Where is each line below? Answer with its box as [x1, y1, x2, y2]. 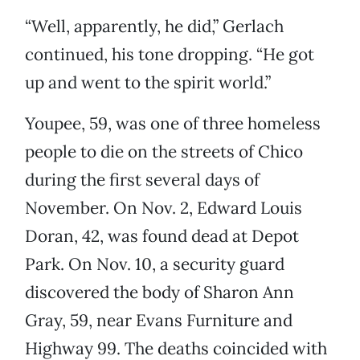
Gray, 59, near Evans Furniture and [25, 309, 292, 332]
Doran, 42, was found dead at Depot [25, 225, 299, 247]
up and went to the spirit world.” [25, 72, 271, 94]
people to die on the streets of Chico [25, 141, 303, 163]
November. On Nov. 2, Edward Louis [25, 197, 302, 219]
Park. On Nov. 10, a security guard [25, 253, 284, 276]
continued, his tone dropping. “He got [25, 43, 314, 66]
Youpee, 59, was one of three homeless [25, 112, 321, 135]
